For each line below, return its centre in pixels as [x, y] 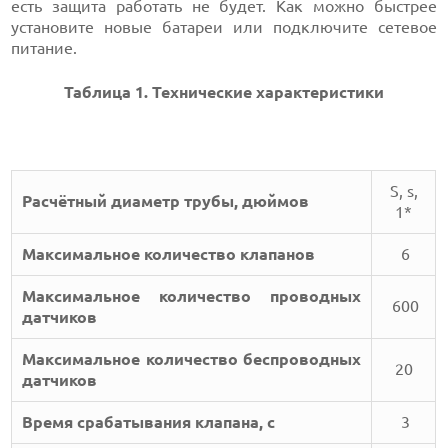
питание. [44, 48]
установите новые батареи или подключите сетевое [224, 27]
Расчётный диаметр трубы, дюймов [166, 201]
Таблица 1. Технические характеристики [224, 92]
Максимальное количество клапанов [169, 254]
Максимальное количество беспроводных [192, 359]
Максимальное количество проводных [192, 296]
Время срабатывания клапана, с [149, 422]
